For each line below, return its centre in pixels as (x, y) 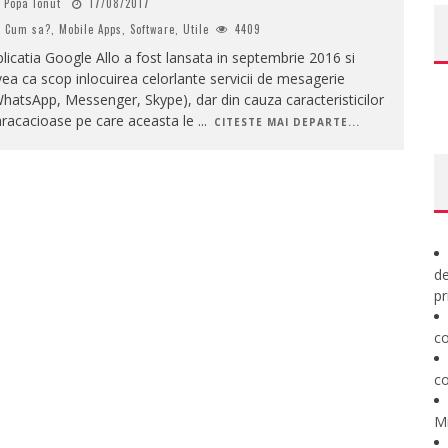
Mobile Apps (90, 29)
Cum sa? (27, 29)
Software (152, 29)
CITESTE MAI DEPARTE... (286, 122)
